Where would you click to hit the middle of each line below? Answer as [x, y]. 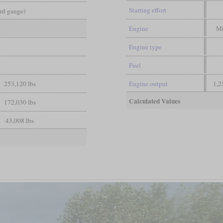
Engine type [145, 47]
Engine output [148, 83]
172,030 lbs [20, 102]
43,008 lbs [20, 120]
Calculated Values [154, 101]
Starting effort [147, 10]
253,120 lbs [20, 83]
